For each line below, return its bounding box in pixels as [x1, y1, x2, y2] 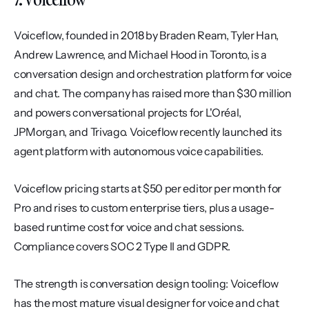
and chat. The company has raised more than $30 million [14, 86, 292, 100]
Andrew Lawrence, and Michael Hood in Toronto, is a [14, 48, 267, 61]
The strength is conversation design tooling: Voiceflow [14, 277, 279, 290]
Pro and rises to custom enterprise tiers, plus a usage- [14, 201, 275, 215]
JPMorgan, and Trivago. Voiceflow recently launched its [14, 125, 282, 139]
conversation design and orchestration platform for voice [14, 67, 292, 81]
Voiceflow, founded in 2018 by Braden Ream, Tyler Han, [14, 28, 279, 42]
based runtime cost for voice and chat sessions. [14, 220, 244, 234]
